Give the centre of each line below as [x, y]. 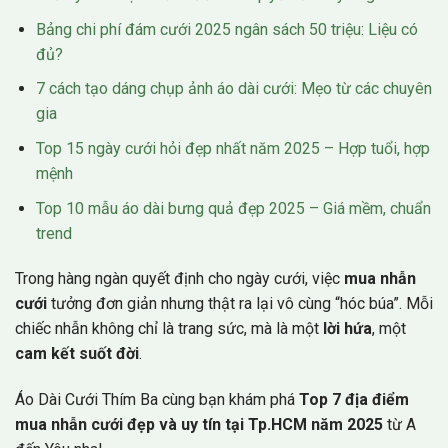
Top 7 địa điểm [354, 400]
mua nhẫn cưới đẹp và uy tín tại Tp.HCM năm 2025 [199, 425]
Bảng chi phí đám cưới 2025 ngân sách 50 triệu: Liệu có [226, 29]
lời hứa [347, 329]
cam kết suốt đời [77, 354]
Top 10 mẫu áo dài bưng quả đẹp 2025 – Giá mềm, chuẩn [233, 208]
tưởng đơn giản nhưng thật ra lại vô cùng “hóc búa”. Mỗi [240, 304]
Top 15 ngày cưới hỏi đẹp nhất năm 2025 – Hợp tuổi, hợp [232, 148]
